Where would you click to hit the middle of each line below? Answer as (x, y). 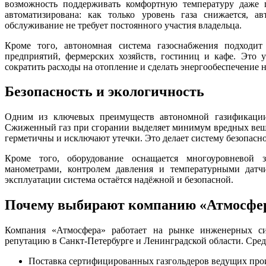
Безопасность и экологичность (104, 92)
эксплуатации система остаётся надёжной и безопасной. (119, 180)
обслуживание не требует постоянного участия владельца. (123, 25)
